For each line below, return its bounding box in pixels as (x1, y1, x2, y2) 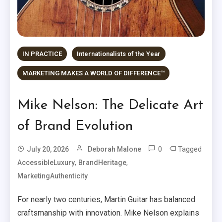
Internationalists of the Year (77, 50, 161, 58)
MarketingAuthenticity (17, 172, 88, 180)
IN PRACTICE (22, 50, 62, 58)
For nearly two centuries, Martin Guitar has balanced (17, 195, 196, 205)
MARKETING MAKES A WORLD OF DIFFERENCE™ (22, 69, 165, 77)
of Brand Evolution (17, 119, 133, 134)
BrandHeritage (78, 159, 127, 167)
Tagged (178, 145, 202, 154)
